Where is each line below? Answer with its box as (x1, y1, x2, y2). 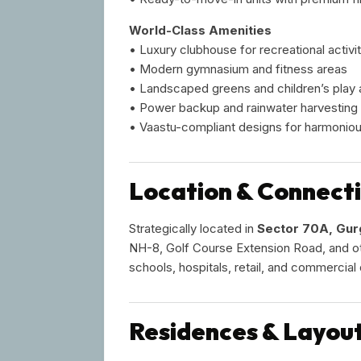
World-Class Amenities (129, 22, 272, 38)
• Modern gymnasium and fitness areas (129, 60, 347, 77)
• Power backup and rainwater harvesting (129, 99, 358, 115)
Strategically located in (129, 220, 257, 236)
